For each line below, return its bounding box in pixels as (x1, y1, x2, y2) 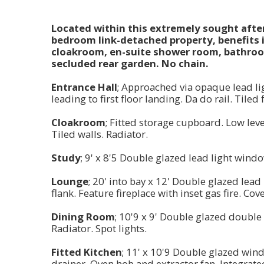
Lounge (51, 174, 88, 189)
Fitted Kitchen (51, 245, 122, 259)
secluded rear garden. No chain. (51, 57, 209, 71)
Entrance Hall (51, 80, 117, 94)
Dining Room (51, 210, 115, 224)
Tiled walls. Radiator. (51, 127, 148, 141)
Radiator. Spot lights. (51, 222, 147, 236)
